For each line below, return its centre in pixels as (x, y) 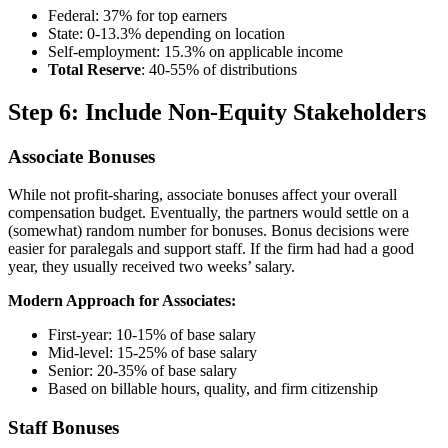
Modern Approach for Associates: (122, 301)
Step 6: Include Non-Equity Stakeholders (217, 111)
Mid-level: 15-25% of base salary (152, 353)
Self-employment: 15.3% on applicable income (195, 51)
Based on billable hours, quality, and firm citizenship (213, 389)
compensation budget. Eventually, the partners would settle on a (208, 213)
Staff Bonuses (63, 427)
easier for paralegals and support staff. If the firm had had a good (211, 249)
